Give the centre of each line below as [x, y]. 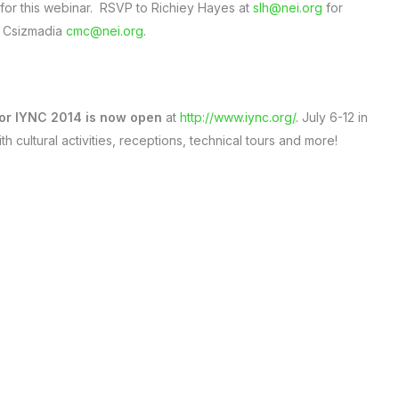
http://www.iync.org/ [238, 117]
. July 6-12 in [332, 117]
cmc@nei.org [105, 30]
